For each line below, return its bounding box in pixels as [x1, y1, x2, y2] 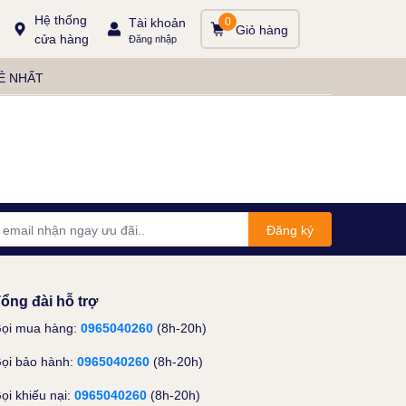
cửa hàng [34, 31, 89, 46]
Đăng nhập [129, 32, 177, 44]
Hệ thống [34, 12, 87, 27]
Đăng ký [266, 222, 314, 237]
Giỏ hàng [236, 21, 288, 37]
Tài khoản [129, 14, 186, 30]
